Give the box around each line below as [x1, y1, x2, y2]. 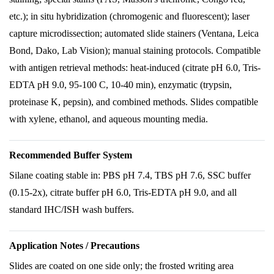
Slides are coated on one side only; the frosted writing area [9, 261, 234, 271]
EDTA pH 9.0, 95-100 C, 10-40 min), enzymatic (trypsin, [9, 80, 232, 90]
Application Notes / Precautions [9, 240, 139, 251]
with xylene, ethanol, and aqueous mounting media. [9, 114, 208, 124]
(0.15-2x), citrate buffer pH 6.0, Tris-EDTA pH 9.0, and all [9, 187, 237, 198]
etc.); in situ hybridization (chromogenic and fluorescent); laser [9, 11, 250, 21]
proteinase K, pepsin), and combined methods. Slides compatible [9, 97, 258, 107]
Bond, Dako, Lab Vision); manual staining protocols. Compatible [9, 45, 261, 56]
